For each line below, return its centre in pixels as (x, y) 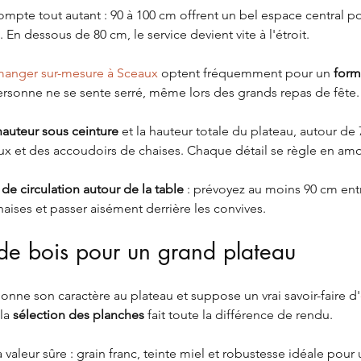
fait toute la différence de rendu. (239, 315)
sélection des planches (79, 315)
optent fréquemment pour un (246, 73)
